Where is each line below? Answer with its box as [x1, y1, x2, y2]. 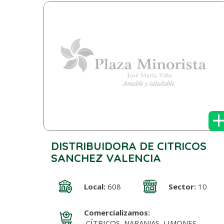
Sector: [168, 181, 196, 191]
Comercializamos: [83, 207, 150, 218]
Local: [83, 181, 105, 191]
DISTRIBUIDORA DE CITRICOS [51, 139, 207, 153]
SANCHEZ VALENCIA [51, 151, 161, 165]
